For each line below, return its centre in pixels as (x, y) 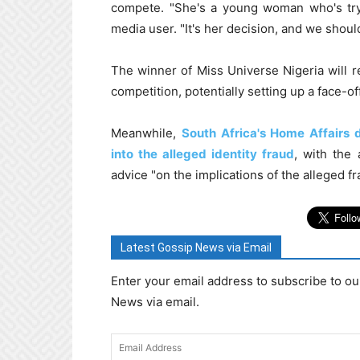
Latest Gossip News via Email (196, 248)
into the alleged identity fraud (203, 154)
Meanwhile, (146, 133)
